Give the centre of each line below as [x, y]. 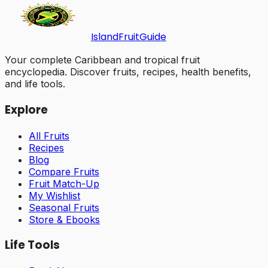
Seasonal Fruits [64, 207]
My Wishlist [54, 195]
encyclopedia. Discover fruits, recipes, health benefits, [128, 72]
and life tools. [35, 84]
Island [105, 37]
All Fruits [49, 135]
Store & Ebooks [64, 219]
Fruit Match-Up [64, 183]
